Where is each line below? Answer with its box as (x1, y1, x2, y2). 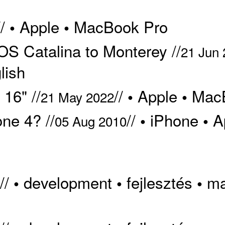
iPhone (150, 108, 198, 131)
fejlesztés (126, 171, 192, 194)
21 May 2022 (40, 87, 114, 106)
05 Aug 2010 (54, 111, 127, 130)
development (23, 171, 112, 194)
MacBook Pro (73, 15, 168, 38)
